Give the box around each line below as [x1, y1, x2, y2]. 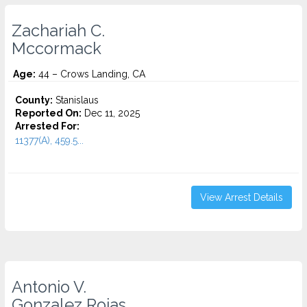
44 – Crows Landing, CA [36, 69, 145, 79]
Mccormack [12, 39, 101, 58]
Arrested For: [15, 121, 79, 132]
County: [15, 95, 53, 106]
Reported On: [15, 108, 82, 119]
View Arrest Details [200, 192, 283, 203]
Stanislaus [53, 95, 99, 106]
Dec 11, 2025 [82, 108, 140, 119]
